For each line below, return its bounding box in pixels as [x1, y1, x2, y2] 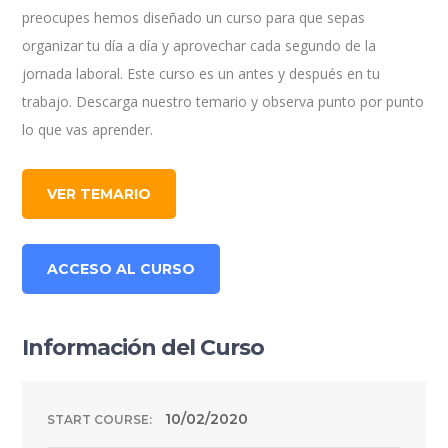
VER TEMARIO [47, 185, 152, 204]
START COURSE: [47, 412, 153, 428]
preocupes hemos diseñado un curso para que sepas [22, 8, 366, 28]
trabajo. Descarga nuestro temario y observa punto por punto [22, 92, 425, 112]
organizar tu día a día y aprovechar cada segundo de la [22, 36, 377, 56]
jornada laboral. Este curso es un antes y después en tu [22, 64, 381, 84]
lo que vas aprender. [22, 120, 154, 140]
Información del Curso [22, 334, 265, 362]
